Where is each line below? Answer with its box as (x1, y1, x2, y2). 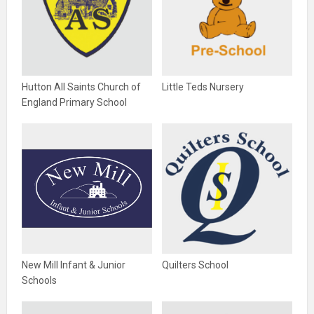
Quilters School (162, 259, 228, 271)
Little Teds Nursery (162, 81, 244, 93)
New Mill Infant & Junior (22, 259, 125, 271)
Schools (22, 275, 57, 286)
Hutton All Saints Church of (22, 81, 141, 93)
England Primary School (22, 97, 127, 108)
